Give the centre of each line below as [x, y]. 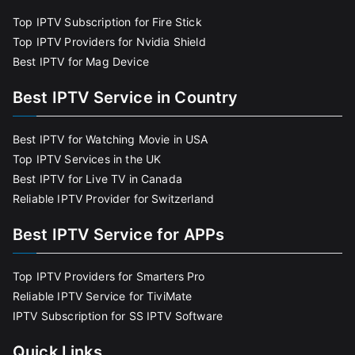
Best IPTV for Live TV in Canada [97, 179]
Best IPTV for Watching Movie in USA [111, 139]
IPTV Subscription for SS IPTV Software [118, 316]
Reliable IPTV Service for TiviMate [103, 296]
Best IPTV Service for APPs [119, 235]
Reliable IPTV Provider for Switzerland [114, 199]
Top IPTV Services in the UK [87, 159]
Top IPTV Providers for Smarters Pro [109, 277]
